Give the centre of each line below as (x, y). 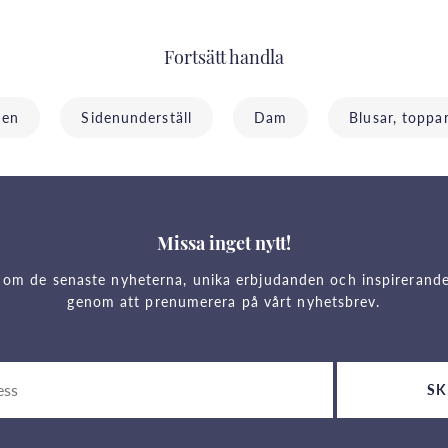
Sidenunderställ (136, 117)
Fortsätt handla (224, 60)
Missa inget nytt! (224, 245)
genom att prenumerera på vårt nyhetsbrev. (224, 300)
